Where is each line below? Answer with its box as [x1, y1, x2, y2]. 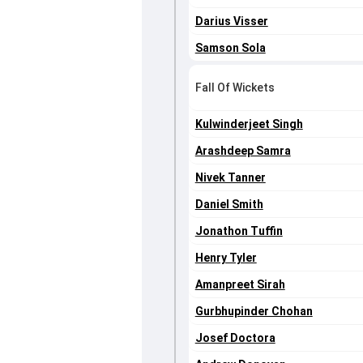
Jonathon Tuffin [194, 224, 283, 238]
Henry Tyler [194, 251, 257, 265]
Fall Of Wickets [194, 81, 275, 95]
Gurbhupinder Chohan [194, 305, 313, 318]
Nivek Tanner [194, 171, 266, 185]
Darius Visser [194, 15, 268, 28]
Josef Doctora [194, 331, 275, 345]
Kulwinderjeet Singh [194, 117, 303, 131]
